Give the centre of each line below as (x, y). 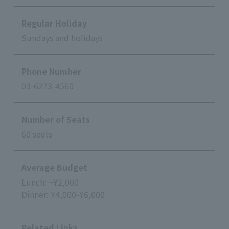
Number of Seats (56, 119)
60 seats (37, 134)
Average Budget (54, 167)
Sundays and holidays (62, 38)
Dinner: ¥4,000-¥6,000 (63, 194)
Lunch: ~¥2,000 (50, 182)
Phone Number (51, 71)
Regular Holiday (54, 23)
